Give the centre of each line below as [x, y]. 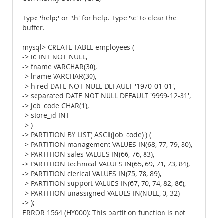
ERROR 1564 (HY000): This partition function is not [104, 213]
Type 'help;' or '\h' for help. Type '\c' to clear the [100, 18]
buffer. [34, 28]
